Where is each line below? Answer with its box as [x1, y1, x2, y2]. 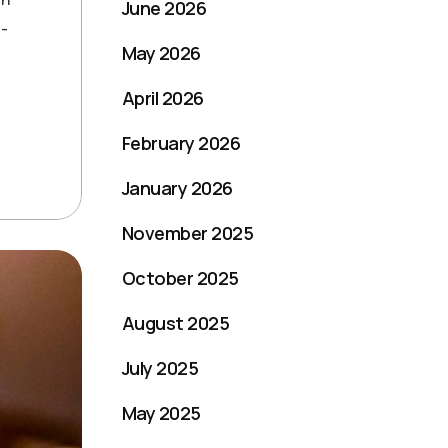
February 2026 [122, 130, 240, 155]
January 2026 [122, 175, 233, 200]
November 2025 [122, 220, 253, 245]
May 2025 [122, 400, 201, 425]
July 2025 [122, 355, 199, 380]
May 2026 [122, 40, 201, 65]
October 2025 [122, 265, 239, 290]
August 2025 [122, 310, 230, 335]
